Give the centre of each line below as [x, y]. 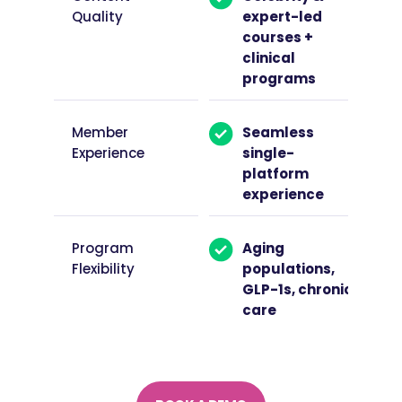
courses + [277, 37]
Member [100, 132]
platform [275, 173]
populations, [288, 268]
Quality [97, 16]
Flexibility [103, 268]
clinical [268, 57]
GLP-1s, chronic [297, 289]
